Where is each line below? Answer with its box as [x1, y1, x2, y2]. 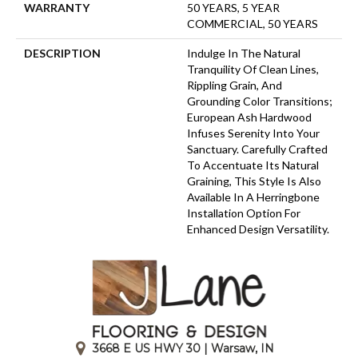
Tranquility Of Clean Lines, [187, 62, 319, 76]
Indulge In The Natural [187, 46, 300, 60]
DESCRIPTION [24, 46, 101, 60]
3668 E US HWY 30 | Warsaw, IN [93, 340, 274, 356]
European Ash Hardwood [187, 109, 312, 124]
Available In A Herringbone [187, 189, 320, 204]
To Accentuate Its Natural [187, 157, 319, 172]
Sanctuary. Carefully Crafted [187, 141, 328, 156]
